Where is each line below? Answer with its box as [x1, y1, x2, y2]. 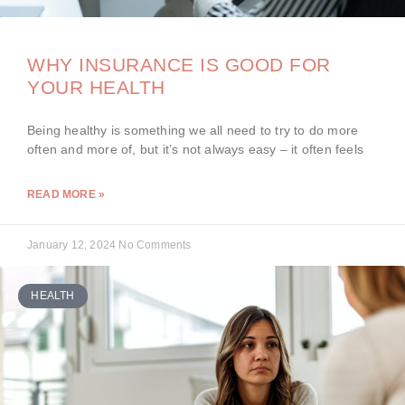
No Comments [118, 239, 192, 252]
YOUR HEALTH [27, 77, 171, 99]
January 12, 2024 [27, 239, 119, 252]
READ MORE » [27, 188, 106, 202]
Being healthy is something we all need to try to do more [27, 123, 359, 138]
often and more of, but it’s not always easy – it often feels [27, 142, 364, 157]
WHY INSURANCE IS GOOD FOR [27, 54, 331, 76]
